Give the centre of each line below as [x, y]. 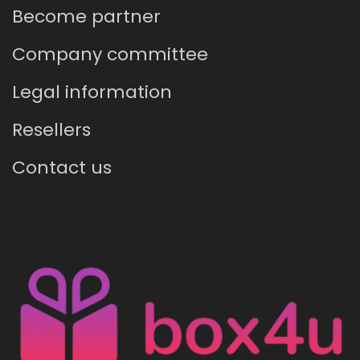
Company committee [110, 55]
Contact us [62, 168]
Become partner [86, 17]
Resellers [51, 130]
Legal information [92, 92]
